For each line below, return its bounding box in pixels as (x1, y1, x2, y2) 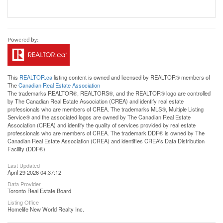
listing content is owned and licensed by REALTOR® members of (52, 73, 210, 82)
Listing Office (7, 198, 39, 207)
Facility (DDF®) (7, 145, 45, 153)
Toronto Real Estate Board (7, 187, 71, 195)
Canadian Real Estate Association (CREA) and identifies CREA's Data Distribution (7, 137, 205, 145)
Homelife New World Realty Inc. (7, 205, 84, 214)
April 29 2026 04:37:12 (7, 168, 61, 177)
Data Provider (7, 180, 41, 188)
